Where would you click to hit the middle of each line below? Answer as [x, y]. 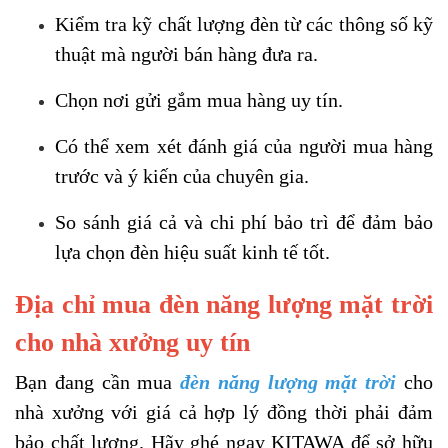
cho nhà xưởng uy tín [132, 342]
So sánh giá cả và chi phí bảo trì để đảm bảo [244, 221]
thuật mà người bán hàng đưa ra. [186, 53]
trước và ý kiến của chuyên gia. [182, 175]
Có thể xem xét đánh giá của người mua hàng [244, 145]
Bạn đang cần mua [98, 381]
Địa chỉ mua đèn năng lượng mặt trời [224, 304]
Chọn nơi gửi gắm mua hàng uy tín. [199, 99]
